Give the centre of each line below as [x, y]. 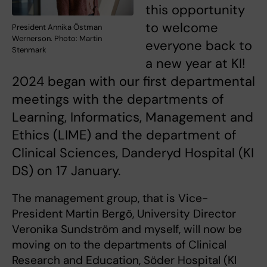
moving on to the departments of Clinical [119, 245]
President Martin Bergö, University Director [124, 214]
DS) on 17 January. [66, 171]
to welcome [182, 28]
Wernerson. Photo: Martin [57, 38]
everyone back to [199, 46]
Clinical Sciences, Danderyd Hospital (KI [133, 153]
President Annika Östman [57, 27]
